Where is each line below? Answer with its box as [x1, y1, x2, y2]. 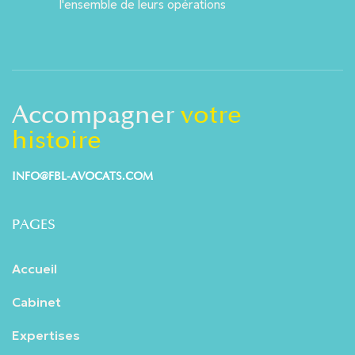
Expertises [12, 326, 80, 343]
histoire [12, 124, 101, 155]
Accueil [12, 260, 57, 277]
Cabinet [12, 293, 61, 310]
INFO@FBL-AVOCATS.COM [12, 169, 153, 183]
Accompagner [12, 99, 181, 130]
